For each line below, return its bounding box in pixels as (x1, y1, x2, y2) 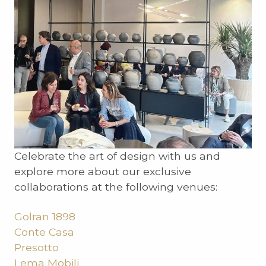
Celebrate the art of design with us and (14, 150, 220, 163)
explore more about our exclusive (14, 165, 191, 178)
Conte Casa (14, 226, 74, 239)
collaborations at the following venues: (14, 180, 217, 194)
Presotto (14, 241, 59, 254)
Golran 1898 (14, 210, 75, 223)
